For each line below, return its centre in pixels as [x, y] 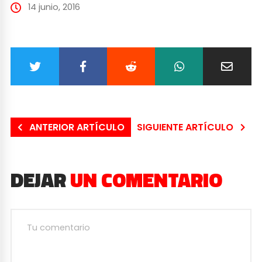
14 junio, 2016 [54, 7]
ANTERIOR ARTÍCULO [77, 127]
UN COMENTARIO [146, 180]
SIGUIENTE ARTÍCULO [185, 127]
